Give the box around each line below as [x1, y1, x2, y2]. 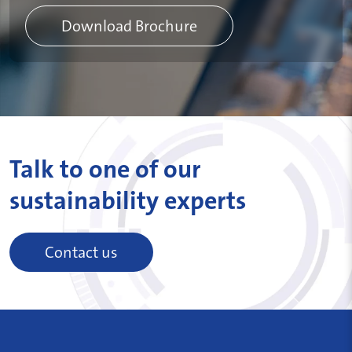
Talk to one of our [9, 153, 200, 185]
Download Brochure [61, 16, 197, 36]
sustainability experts [9, 185, 246, 217]
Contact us [45, 242, 118, 262]
